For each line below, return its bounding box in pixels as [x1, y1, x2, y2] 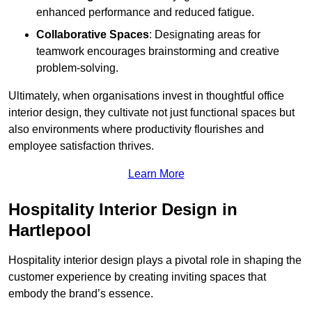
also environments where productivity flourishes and [8, 123, 264, 136]
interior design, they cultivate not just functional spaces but [8, 107, 295, 119]
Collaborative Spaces [36, 29, 149, 41]
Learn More [127, 168, 185, 180]
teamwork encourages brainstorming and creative [36, 45, 279, 58]
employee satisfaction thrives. [8, 140, 154, 153]
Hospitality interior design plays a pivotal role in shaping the [8, 254, 302, 267]
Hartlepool [8, 221, 91, 240]
